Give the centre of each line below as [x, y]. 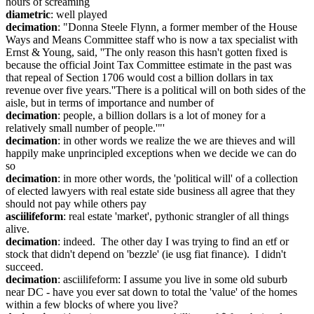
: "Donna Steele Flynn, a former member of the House [177, 27]
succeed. [25, 267]
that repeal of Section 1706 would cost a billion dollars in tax [139, 77]
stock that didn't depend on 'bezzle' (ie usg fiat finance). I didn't [146, 254]
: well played [79, 14]
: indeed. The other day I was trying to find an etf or [173, 241]
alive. [18, 229]
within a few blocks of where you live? [92, 305]
